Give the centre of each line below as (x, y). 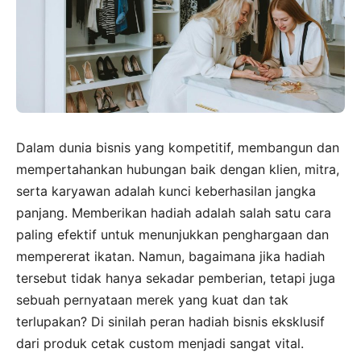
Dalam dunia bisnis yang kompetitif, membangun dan (178, 147)
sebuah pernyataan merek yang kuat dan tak (152, 299)
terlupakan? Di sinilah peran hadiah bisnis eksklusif (170, 321)
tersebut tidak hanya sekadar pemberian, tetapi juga (176, 278)
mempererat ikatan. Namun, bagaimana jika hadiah (170, 256)
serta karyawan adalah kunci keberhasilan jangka (166, 191)
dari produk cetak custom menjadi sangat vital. (160, 343)
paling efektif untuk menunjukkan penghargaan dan (172, 234)
